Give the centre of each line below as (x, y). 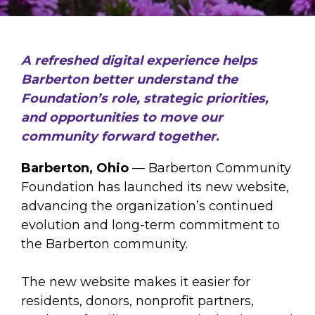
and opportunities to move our (122, 117)
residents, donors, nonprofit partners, (137, 301)
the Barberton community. (104, 244)
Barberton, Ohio (75, 168)
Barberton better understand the (129, 79)
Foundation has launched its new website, (155, 187)
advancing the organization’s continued (147, 206)
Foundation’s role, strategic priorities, (145, 98)
